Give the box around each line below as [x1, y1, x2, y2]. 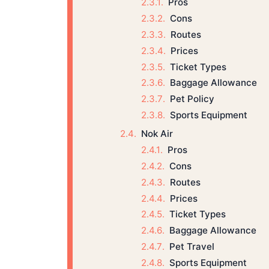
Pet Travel [169, 240, 214, 252]
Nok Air [141, 128, 173, 140]
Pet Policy [169, 93, 214, 105]
